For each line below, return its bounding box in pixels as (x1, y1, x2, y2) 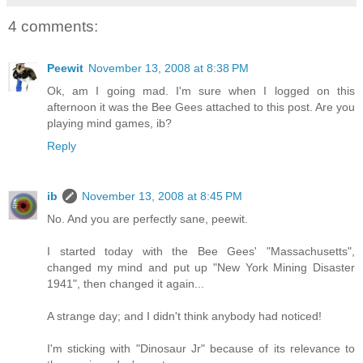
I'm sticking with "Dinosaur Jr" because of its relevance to (47, 342, 355, 356)
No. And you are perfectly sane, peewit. (47, 212, 248, 226)
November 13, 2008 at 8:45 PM (82, 190, 242, 203)
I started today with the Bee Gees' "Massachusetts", (47, 245, 355, 258)
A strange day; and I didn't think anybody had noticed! (47, 310, 322, 323)
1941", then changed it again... (47, 277, 204, 291)
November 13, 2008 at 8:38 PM (88, 62, 249, 75)
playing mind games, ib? (47, 117, 172, 130)
